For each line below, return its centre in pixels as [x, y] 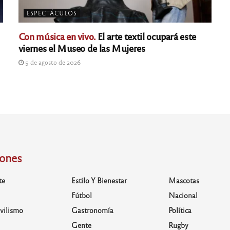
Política [180, 210]
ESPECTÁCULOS [52, 13]
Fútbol [81, 195]
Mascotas [184, 180]
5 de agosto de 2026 [52, 62]
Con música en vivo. [57, 36]
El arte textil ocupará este [146, 36]
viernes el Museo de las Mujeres [82, 48]
